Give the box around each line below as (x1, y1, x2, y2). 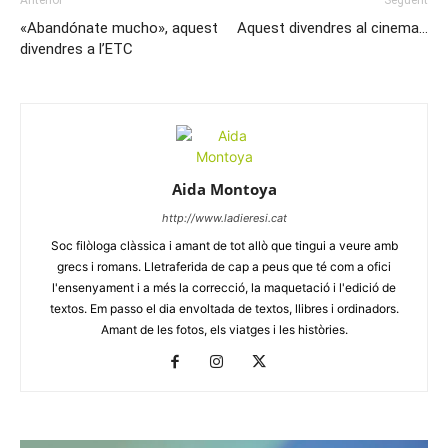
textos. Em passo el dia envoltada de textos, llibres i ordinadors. (49, 300, 399, 316)
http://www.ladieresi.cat (161, 210, 287, 225)
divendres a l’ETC (20, 39, 133, 58)
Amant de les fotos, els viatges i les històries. (100, 321, 348, 337)
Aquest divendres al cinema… (237, 18, 428, 37)
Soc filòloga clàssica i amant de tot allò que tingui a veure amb (50, 237, 398, 253)
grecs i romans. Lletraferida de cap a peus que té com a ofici (57, 258, 391, 274)
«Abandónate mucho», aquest (20, 18, 218, 37)
